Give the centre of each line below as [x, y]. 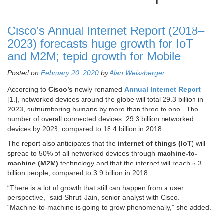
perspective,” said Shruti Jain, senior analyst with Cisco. [95, 198]
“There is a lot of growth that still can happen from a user [96, 188]
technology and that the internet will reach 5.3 [130, 163]
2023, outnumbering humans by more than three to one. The [103, 109]
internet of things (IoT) [156, 144]
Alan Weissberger [137, 73]
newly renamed [98, 90]
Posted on [24, 73]
